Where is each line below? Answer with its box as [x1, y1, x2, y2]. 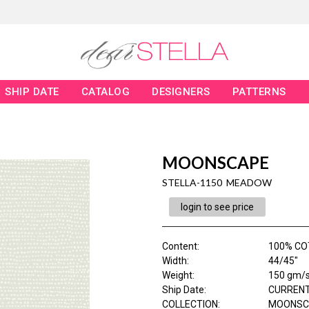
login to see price [180, 201, 254, 213]
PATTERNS [232, 86, 286, 99]
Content [161, 241, 197, 252]
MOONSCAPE [161, 152, 269, 173]
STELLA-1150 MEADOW [161, 177, 272, 189]
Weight [161, 270, 192, 281]
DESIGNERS [152, 86, 210, 99]
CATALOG [81, 86, 130, 99]
